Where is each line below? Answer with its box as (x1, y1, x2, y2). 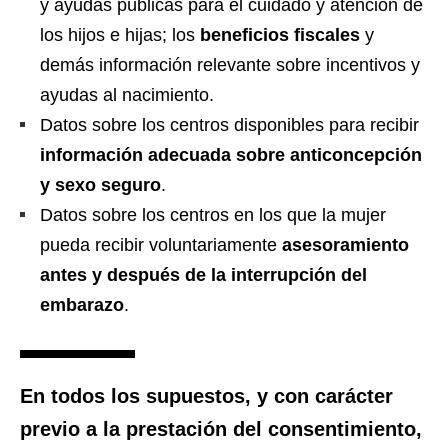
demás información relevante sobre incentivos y (40, 54, 420, 75)
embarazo (40, 294, 124, 315)
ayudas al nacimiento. (40, 84, 214, 105)
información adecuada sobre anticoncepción (40, 144, 422, 165)
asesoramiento (282, 234, 409, 255)
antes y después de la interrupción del (40, 264, 367, 285)
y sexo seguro (40, 174, 161, 195)
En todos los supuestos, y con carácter (20, 384, 393, 407)
